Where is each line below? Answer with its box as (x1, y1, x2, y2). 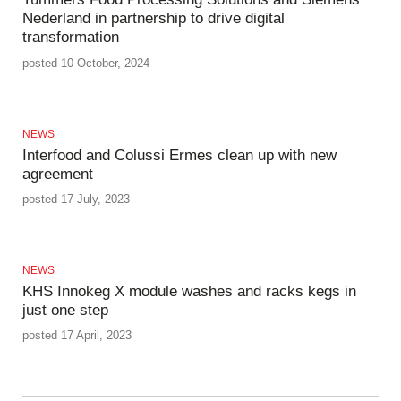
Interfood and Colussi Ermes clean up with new (22, 146, 337, 164)
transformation (22, 29, 119, 47)
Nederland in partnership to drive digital (22, 10, 285, 28)
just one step (22, 301, 108, 319)
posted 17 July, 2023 (22, 192, 130, 206)
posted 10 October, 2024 (22, 55, 149, 70)
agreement (22, 165, 93, 183)
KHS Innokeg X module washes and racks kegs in (22, 282, 356, 300)
